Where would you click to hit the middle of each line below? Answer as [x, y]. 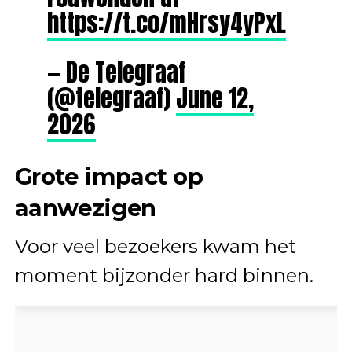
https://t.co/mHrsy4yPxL [166, 22]
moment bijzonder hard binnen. [164, 275]
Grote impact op [109, 176]
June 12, [214, 98]
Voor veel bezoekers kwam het [155, 246]
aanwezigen [85, 207]
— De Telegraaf [116, 72]
